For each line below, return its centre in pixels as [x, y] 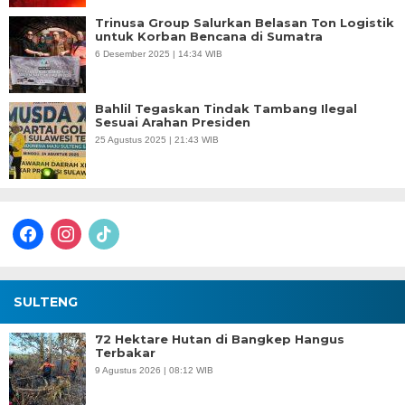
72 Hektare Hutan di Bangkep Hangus [220, 339]
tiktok [103, 226]
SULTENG [46, 302]
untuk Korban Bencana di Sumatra [209, 36]
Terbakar [125, 353]
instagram [78, 226]
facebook [38, 226]
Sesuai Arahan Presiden [173, 122]
